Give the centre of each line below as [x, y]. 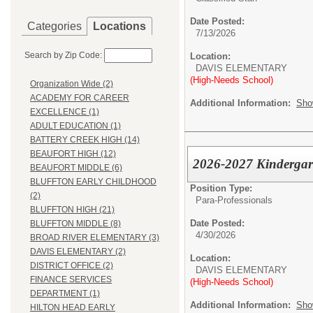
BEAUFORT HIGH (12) [73, 154]
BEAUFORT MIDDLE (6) [76, 168]
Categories [54, 26]
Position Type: [221, 188]
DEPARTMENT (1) [65, 294]
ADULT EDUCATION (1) [75, 126]
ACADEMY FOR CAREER [80, 98]
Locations [119, 26]
